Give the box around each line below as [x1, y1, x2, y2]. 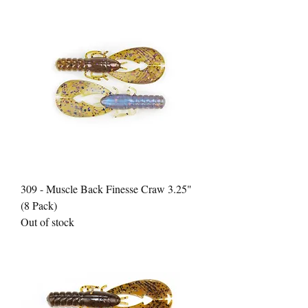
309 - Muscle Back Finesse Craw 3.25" [21, 181, 192, 197]
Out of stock [21, 214, 74, 230]
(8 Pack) [21, 198, 57, 213]
